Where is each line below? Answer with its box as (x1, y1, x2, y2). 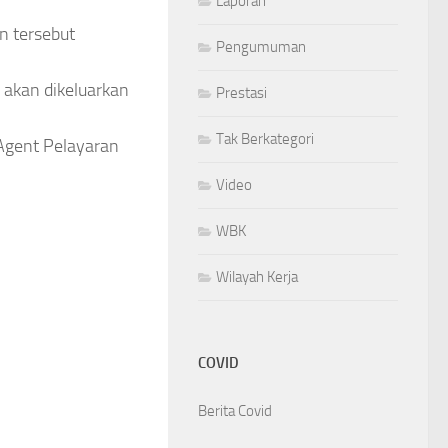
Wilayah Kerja (216, 267, 298, 286)
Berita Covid (198, 401, 272, 420)
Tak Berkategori (216, 129, 314, 148)
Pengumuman (216, 37, 306, 56)
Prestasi (216, 83, 267, 102)
